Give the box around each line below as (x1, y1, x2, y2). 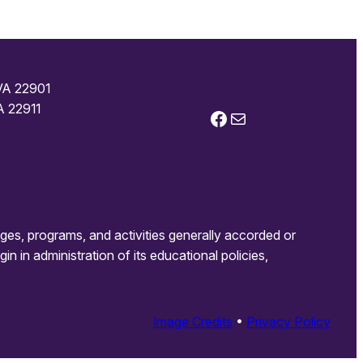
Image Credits (153, 313, 233, 330)
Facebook (207, 105, 219, 130)
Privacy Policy (246, 313, 331, 330)
